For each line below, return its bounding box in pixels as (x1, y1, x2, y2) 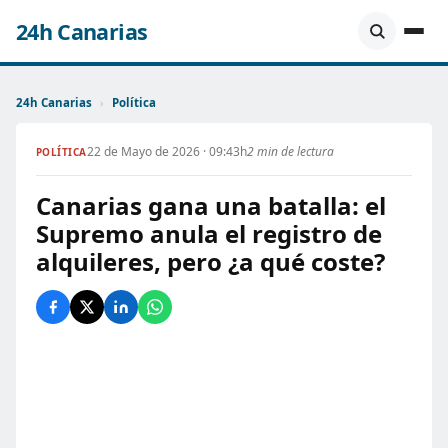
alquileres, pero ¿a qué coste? (36, 245, 385, 278)
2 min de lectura (246, 143, 334, 160)
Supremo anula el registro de (36, 217, 382, 250)
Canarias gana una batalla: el (36, 189, 386, 222)
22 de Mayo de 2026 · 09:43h (86, 143, 247, 160)
